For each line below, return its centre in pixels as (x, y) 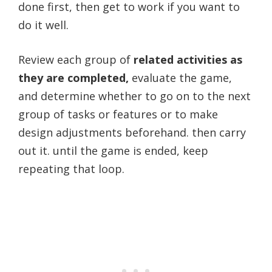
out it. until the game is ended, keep (113, 150)
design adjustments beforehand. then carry (132, 132)
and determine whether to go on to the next (134, 96)
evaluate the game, (180, 77)
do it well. (43, 25)
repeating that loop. (71, 168)
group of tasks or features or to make (118, 114)
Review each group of (76, 59)
